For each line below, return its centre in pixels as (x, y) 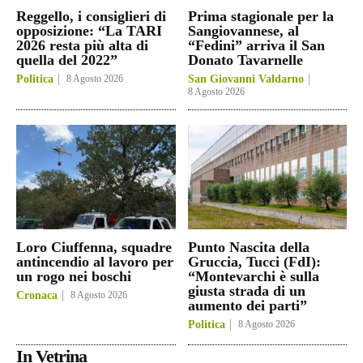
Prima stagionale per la (261, 16)
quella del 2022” (67, 60)
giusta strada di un (246, 291)
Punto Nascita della (248, 248)
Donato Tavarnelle (245, 60)
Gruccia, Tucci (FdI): (254, 262)
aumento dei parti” (247, 306)
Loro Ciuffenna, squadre (94, 248)
